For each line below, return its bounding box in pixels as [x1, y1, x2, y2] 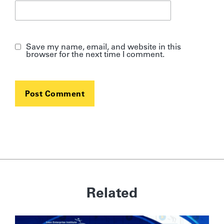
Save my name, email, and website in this [26, 41, 181, 51]
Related [86, 183, 137, 201]
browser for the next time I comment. [26, 48, 165, 59]
